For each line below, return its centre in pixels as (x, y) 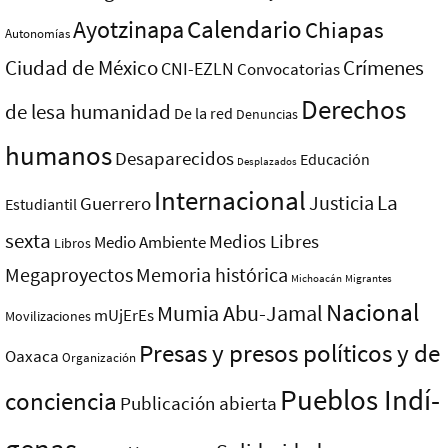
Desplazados (267, 161)
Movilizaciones (48, 315)
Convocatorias (288, 69)
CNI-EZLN (197, 68)
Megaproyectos (69, 274)
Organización (99, 357)
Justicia (341, 202)
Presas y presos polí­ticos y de (289, 353)
